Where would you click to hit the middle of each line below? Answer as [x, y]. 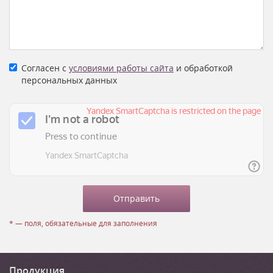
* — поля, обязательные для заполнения [83, 223]
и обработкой [203, 68]
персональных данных [69, 80]
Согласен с [45, 68]
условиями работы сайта [121, 68]
